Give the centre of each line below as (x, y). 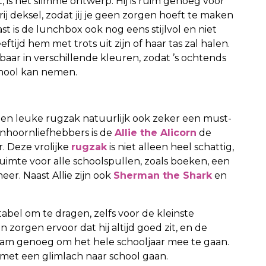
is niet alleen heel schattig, (170, 147)
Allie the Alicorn (156, 132)
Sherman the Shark (163, 175)
